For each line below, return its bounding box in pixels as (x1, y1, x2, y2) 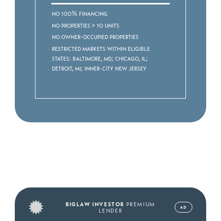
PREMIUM (124, 200, 155, 208)
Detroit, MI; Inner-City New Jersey (52, 63, 147, 73)
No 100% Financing (52, 8, 108, 18)
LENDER (98, 206, 123, 214)
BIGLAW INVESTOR (66, 200, 125, 208)
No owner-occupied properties (52, 32, 139, 41)
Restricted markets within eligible (52, 43, 150, 53)
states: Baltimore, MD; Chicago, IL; (52, 53, 148, 63)
